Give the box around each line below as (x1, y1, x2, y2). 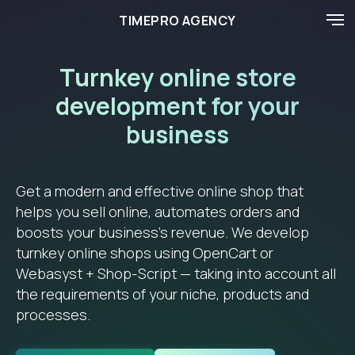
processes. (16, 305, 90, 324)
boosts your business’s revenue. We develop (16, 223, 309, 242)
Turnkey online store (59, 61, 296, 94)
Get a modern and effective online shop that (16, 181, 303, 200)
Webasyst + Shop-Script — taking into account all (16, 264, 336, 283)
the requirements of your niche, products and (16, 284, 309, 303)
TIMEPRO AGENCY (119, 12, 236, 30)
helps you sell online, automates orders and (16, 202, 300, 221)
